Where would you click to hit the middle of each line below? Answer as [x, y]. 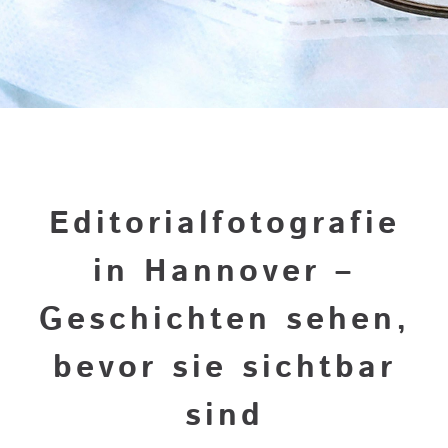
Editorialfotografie [224, 224]
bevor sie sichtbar [224, 368]
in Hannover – [224, 272]
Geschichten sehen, [224, 320]
